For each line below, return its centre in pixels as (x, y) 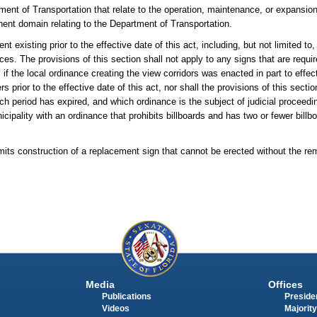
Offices (285, 285)
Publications (126, 297)
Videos (115, 309)
